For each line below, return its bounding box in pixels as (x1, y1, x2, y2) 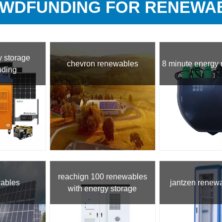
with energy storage (68, 184, 137, 193)
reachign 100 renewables (57, 172, 147, 181)
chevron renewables (66, 59, 138, 68)
